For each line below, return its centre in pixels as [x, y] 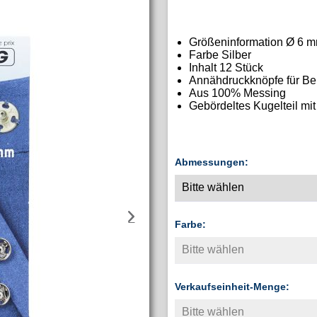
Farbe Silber [220, 54]
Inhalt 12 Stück [226, 67]
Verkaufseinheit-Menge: [232, 286]
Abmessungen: [212, 162]
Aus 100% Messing [238, 93]
